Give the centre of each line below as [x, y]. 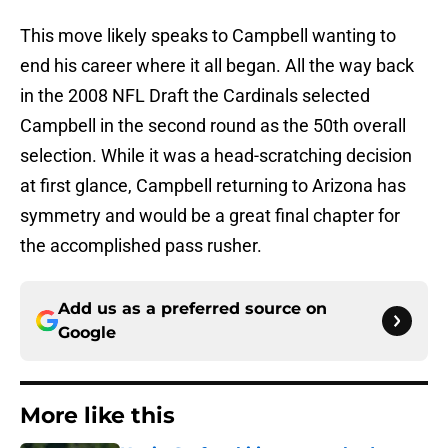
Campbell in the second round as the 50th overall [213, 126]
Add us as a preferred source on [192, 309]
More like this [97, 416]
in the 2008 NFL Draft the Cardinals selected [195, 96]
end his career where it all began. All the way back [217, 66]
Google [87, 333]
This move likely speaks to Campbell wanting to [208, 36]
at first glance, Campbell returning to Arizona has [213, 186]
